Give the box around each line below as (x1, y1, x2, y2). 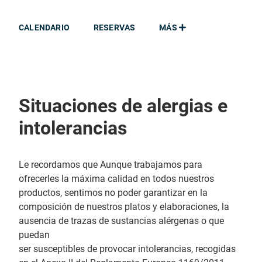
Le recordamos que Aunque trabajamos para (19, 159, 202, 170)
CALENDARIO (19, 23, 70, 32)
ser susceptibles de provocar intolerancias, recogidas (19, 243, 236, 254)
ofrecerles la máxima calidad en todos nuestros (19, 173, 214, 184)
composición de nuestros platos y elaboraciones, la (19, 201, 229, 212)
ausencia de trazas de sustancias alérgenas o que (19, 215, 224, 226)
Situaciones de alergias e (19, 95, 227, 117)
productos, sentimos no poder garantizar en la (19, 187, 208, 198)
